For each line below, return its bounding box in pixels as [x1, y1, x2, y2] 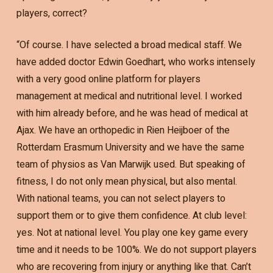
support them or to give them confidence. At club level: [16, 208, 247, 223]
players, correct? [16, 5, 87, 21]
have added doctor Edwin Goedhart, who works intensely [16, 54, 255, 69]
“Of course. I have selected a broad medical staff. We [16, 37, 242, 52]
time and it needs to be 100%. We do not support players [16, 242, 257, 257]
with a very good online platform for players [16, 71, 200, 87]
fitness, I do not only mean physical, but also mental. [16, 174, 237, 189]
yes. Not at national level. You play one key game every [16, 225, 248, 240]
